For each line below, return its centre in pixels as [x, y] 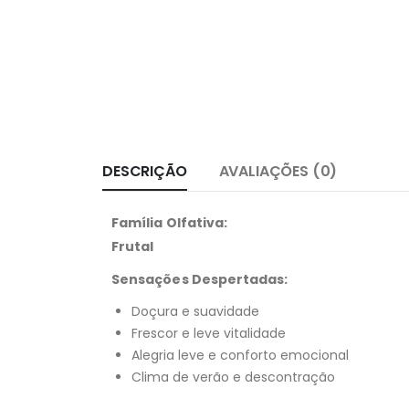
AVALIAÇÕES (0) [278, 171]
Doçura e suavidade [195, 311]
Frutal [133, 246]
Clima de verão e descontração [233, 377]
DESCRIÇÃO [145, 171]
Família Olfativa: [170, 222]
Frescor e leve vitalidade [209, 333]
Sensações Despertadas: [200, 279]
